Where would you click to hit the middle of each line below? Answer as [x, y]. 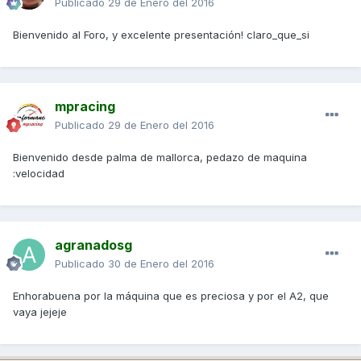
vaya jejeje [40, 312]
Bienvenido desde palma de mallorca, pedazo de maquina [160, 158]
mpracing [85, 107]
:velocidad [39, 174]
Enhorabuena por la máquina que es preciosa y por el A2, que [171, 296]
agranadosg [93, 245]
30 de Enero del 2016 [161, 264]
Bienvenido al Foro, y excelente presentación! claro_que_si [161, 35]
